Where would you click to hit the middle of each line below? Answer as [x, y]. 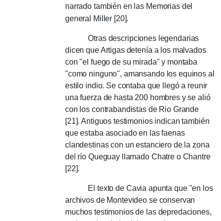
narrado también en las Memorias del [129, 6]
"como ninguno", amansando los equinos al [140, 74]
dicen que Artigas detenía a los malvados [136, 50]
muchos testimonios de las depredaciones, [138, 212]
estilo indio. [86, 86]
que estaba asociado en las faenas [125, 133]
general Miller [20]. [97, 18]
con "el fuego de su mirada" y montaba [131, 62]
